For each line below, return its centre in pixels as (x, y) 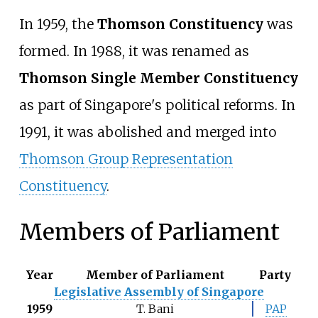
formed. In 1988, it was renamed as (134, 51)
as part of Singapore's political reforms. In (157, 105)
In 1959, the (58, 24)
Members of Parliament (149, 232)
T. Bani (155, 308)
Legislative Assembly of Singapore (159, 291)
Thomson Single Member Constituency (158, 78)
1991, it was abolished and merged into (147, 132)
